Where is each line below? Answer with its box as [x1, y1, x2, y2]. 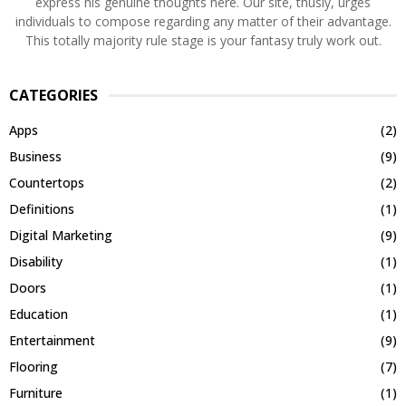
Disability [9, 253, 63, 271]
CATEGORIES [9, 85, 98, 106]
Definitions [9, 200, 74, 218]
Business [9, 148, 62, 166]
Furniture [9, 384, 63, 402]
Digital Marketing [9, 227, 112, 245]
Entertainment [9, 332, 95, 350]
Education [9, 305, 68, 324]
